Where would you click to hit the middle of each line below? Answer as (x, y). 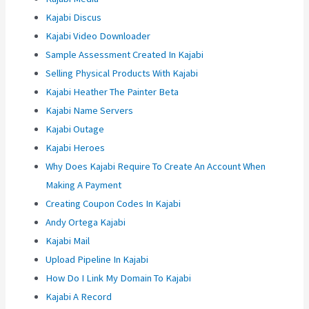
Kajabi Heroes (76, 148)
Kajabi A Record (79, 297)
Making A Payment (84, 185)
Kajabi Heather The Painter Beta (112, 92)
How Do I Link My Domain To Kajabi (119, 278)
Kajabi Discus (74, 18)
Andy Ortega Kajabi (86, 222)
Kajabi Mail (68, 241)
